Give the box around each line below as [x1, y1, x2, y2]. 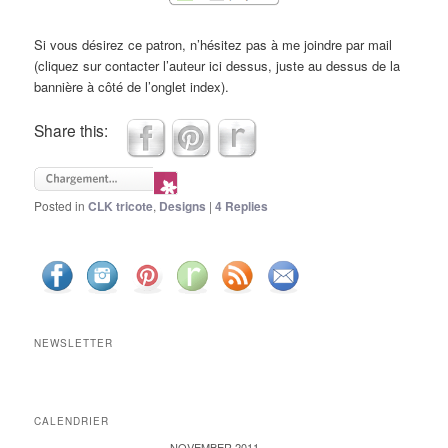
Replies [222, 197, 269, 215]
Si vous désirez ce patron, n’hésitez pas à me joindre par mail [34, 34, 393, 54]
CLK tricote [88, 197, 154, 215]
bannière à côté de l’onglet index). [34, 76, 230, 96]
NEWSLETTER [34, 335, 114, 350]
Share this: [34, 119, 109, 142]
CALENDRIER [34, 414, 110, 429]
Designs [159, 197, 207, 215]
